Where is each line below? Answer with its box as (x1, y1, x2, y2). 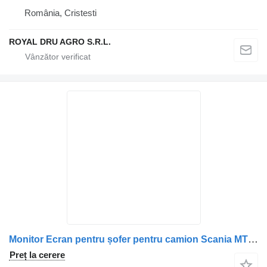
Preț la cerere (10, 250, 65, 260)
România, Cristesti (24, 8, 97, 18)
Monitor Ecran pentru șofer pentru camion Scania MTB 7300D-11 (248, 234, 258, 245)
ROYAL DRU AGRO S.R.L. (9, 37, 111, 46)
